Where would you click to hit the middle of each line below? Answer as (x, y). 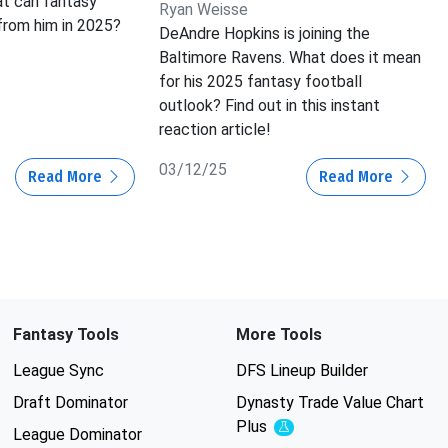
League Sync (58, 371)
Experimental (316, 430)
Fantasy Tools (65, 335)
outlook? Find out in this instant (270, 106)
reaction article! (215, 130)
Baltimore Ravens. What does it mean (290, 58)
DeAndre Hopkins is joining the (265, 34)
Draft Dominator (70, 403)
